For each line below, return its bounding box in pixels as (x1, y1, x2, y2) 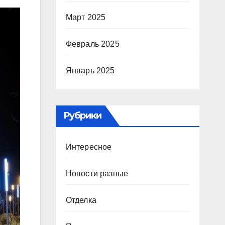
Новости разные (65, 169, 129, 178)
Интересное (65, 143, 112, 151)
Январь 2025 (65, 66, 115, 75)
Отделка (65, 196, 96, 204)
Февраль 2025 (65, 40, 120, 48)
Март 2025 (65, 13, 106, 22)
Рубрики (63, 110, 102, 121)
